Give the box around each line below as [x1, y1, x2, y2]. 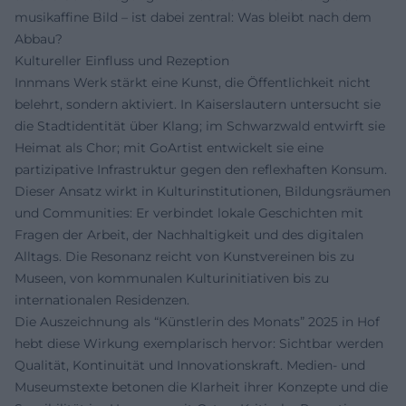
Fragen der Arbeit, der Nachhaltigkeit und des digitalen [14, 226, 363, 243]
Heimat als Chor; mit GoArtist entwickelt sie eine [14, 139, 324, 156]
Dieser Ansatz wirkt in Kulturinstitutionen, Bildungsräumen [14, 182, 391, 199]
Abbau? [14, 30, 63, 47]
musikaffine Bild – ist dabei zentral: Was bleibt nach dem [14, 8, 372, 25]
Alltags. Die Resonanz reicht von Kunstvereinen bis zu [14, 247, 354, 265]
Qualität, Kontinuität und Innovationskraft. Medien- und [14, 356, 365, 373]
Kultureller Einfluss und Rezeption [14, 52, 229, 69]
